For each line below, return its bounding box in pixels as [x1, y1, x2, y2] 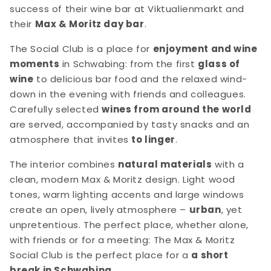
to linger [131, 133, 175, 146]
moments [10, 57, 60, 71]
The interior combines [10, 158, 119, 171]
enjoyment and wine [152, 42, 258, 56]
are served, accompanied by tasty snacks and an [10, 118, 250, 131]
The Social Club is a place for [10, 42, 153, 56]
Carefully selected [10, 103, 102, 116]
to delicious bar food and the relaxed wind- [33, 73, 247, 86]
